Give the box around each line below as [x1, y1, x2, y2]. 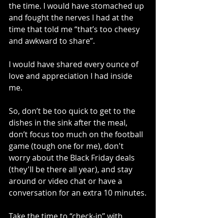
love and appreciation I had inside [9, 71, 134, 82]
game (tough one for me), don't [9, 141, 126, 152]
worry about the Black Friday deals [9, 152, 137, 163]
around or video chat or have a [9, 176, 124, 187]
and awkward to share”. [9, 36, 95, 47]
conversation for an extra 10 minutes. [9, 187, 146, 199]
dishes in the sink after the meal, [9, 117, 129, 128]
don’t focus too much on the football [9, 129, 145, 140]
